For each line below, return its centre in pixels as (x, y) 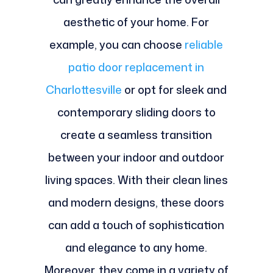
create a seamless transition (136, 135)
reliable (204, 45)
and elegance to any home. (136, 248)
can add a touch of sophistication (136, 225)
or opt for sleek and (175, 90)
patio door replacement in (136, 67)
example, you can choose (117, 45)
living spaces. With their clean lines (136, 180)
